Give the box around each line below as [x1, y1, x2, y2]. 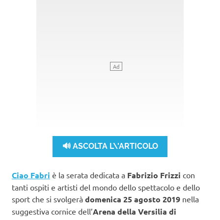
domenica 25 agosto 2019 [85, 193, 180, 204]
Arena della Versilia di [93, 206, 176, 217]
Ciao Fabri [12, 169, 50, 180]
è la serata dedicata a [50, 169, 127, 180]
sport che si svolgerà [12, 193, 85, 204]
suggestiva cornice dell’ [12, 206, 93, 216]
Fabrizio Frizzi [127, 169, 181, 180]
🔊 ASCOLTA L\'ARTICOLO [62, 141, 158, 151]
